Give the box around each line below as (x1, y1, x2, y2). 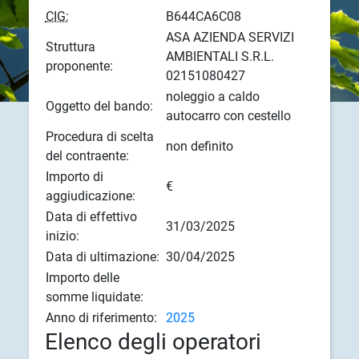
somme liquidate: (45, 289, 143, 305)
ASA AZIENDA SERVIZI (165, 30, 294, 46)
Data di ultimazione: (45, 249, 159, 265)
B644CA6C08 (165, 9, 241, 25)
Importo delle (45, 270, 119, 286)
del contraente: (45, 148, 129, 164)
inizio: (45, 228, 79, 244)
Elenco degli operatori (44, 329, 261, 356)
